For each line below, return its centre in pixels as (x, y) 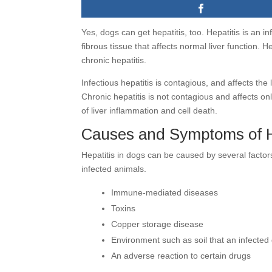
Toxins (124, 209)
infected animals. (114, 169)
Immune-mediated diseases (165, 193)
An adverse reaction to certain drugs (181, 256)
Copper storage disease (158, 224)
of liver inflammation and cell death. (151, 111)
